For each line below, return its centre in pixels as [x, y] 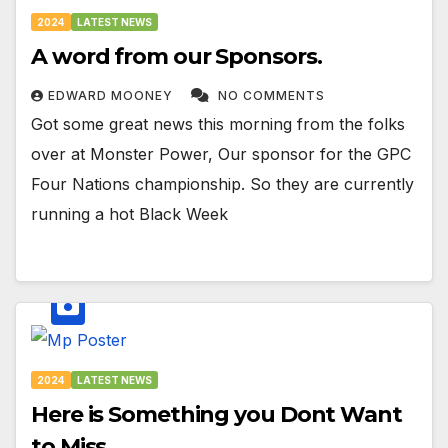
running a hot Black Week [129, 214]
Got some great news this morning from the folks [218, 124]
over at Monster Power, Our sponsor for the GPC [221, 154]
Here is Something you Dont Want [216, 414]
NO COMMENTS [271, 96]
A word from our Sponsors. [176, 57]
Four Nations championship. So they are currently [222, 184]
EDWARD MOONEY [112, 96]
